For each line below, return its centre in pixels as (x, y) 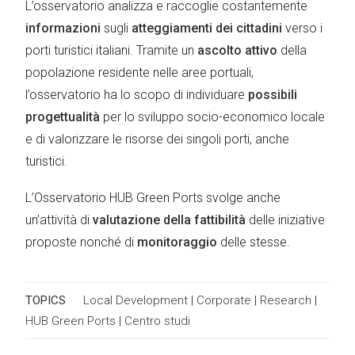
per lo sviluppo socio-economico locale (212, 117)
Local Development (137, 300)
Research (287, 300)
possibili (273, 95)
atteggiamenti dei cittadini (207, 28)
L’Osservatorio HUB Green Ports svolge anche (153, 198)
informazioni (63, 28)
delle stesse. (254, 242)
